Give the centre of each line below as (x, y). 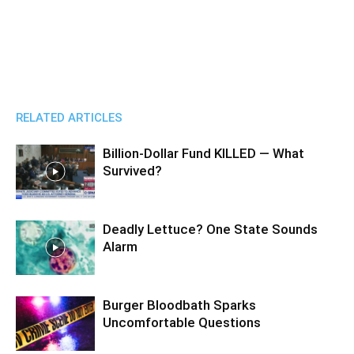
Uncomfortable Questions (182, 322)
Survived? (132, 171)
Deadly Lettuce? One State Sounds (210, 229)
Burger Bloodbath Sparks (179, 305)
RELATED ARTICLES (69, 118)
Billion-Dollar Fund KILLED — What (203, 153)
